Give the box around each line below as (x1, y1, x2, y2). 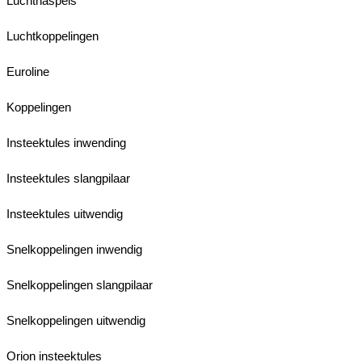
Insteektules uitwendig (6, 206, 123, 221)
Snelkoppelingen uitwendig (6, 313, 145, 327)
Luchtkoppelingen (6, 28, 99, 43)
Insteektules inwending (6, 135, 126, 149)
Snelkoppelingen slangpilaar (6, 277, 153, 292)
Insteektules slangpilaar (6, 170, 130, 185)
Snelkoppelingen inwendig (6, 242, 142, 256)
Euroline (6, 64, 49, 78)
